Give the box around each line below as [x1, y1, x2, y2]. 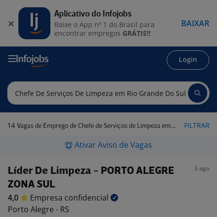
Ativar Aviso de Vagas [75, 139, 152, 150]
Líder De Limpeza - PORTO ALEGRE [8, 166, 174, 176]
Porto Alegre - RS [8, 204, 69, 215]
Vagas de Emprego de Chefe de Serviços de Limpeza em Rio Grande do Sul [17, 123, 170, 129]
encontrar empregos [54, 28, 123, 38]
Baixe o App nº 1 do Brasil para [54, 19, 155, 29]
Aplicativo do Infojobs [54, 10, 132, 18]
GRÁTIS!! [123, 28, 151, 38]
